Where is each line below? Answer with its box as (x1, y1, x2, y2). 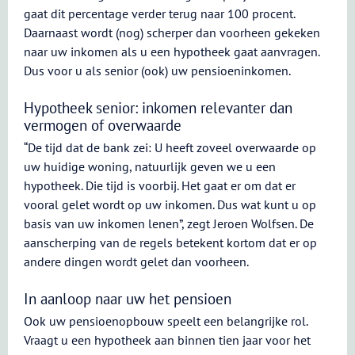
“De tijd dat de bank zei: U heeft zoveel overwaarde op (24, 139, 316, 155)
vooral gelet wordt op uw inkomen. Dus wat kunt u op (24, 197, 316, 212)
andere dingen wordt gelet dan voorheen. (24, 254, 249, 269)
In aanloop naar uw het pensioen (24, 289, 231, 308)
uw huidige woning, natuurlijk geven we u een (24, 158, 276, 174)
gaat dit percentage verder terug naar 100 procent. (24, 6, 295, 21)
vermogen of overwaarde (24, 116, 181, 135)
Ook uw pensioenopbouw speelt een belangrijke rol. (24, 313, 307, 329)
